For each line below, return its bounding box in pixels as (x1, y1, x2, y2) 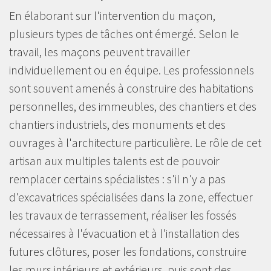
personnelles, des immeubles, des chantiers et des (9, 98, 256, 114)
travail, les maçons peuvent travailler (9, 44, 190, 59)
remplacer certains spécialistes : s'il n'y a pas (9, 171, 226, 186)
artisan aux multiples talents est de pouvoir (9, 152, 220, 168)
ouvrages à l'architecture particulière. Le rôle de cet (9, 134, 261, 150)
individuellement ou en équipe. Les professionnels (9, 62, 254, 77)
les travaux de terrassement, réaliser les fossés (9, 207, 237, 223)
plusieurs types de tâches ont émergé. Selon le (9, 25, 239, 41)
